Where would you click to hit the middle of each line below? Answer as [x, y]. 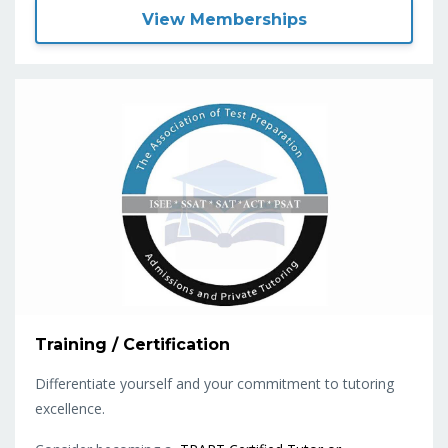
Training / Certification [132, 344]
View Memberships [224, 19]
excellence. [70, 408]
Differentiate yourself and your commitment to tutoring [214, 383]
